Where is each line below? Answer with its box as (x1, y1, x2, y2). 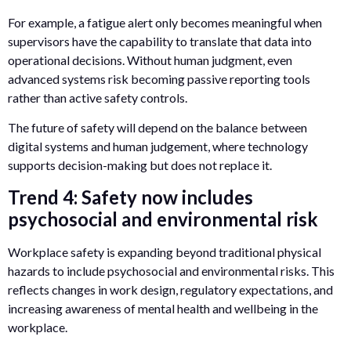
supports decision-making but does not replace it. (8, 157, 272, 173)
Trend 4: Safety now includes (8, 185, 253, 208)
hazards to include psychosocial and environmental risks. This (8, 262, 335, 278)
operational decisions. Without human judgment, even (8, 52, 292, 67)
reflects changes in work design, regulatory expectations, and (8, 281, 333, 297)
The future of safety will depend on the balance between (8, 120, 307, 136)
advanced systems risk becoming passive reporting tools (8, 71, 310, 86)
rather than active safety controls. (8, 89, 187, 105)
